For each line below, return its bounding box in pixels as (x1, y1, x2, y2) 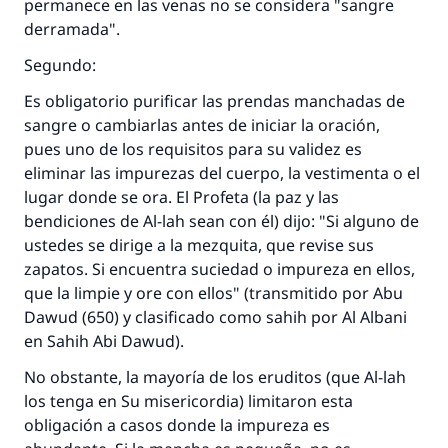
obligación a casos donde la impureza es (24, 414, 330, 436)
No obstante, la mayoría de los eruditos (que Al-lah (24, 366, 406, 388)
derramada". (24, 18, 120, 40)
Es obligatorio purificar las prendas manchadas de (24, 90, 405, 112)
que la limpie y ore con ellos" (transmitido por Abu (24, 282, 403, 304)
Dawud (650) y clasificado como (24, 306, 266, 328)
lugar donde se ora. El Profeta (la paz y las (24, 186, 339, 208)
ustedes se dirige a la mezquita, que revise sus (24, 234, 374, 256)
